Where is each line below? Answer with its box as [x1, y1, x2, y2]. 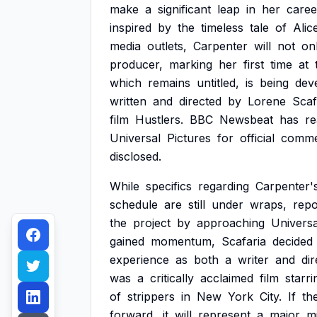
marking [169, 57, 212, 71]
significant [158, 2, 211, 16]
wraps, [250, 197, 287, 212]
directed [179, 94, 221, 108]
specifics [146, 179, 192, 193]
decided [272, 234, 313, 248]
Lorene [248, 94, 286, 108]
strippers [127, 289, 175, 304]
